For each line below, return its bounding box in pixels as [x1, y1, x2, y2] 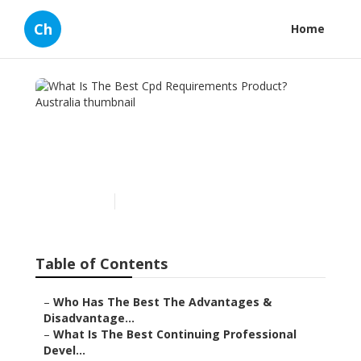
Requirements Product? [48, 128, 276, 156]
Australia [48, 154, 137, 181]
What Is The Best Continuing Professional [53, 326, 297, 342]
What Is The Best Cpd [48, 102, 250, 130]
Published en [48, 194, 106, 209]
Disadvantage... [44, 310, 135, 326]
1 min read [123, 194, 172, 209]
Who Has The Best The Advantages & [53, 294, 272, 310]
